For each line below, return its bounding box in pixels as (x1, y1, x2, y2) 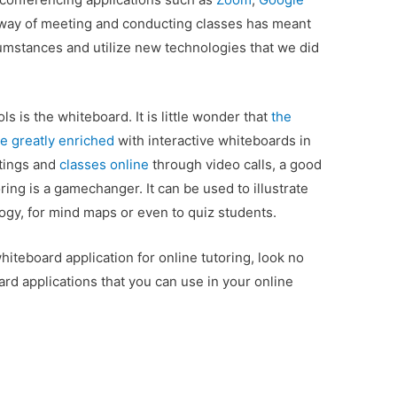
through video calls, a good (149, 156, 323, 174)
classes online (59, 156, 150, 174)
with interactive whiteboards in (114, 132, 312, 150)
